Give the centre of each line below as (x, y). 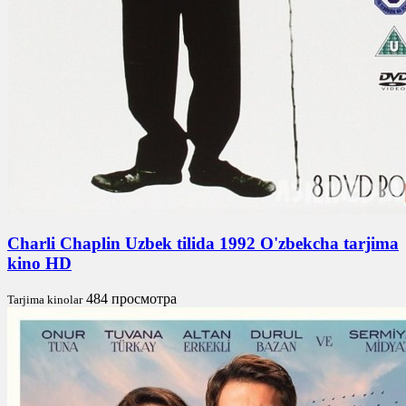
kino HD (39, 264)
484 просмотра (131, 299)
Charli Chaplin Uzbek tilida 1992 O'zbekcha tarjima (203, 244)
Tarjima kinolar (45, 300)
